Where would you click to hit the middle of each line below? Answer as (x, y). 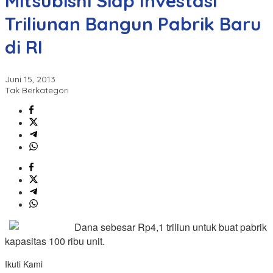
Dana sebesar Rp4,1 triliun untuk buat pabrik (171, 227)
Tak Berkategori (37, 90)
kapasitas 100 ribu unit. (55, 241)
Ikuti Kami (24, 264)
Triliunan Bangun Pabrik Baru (133, 24)
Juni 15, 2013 (30, 80)
